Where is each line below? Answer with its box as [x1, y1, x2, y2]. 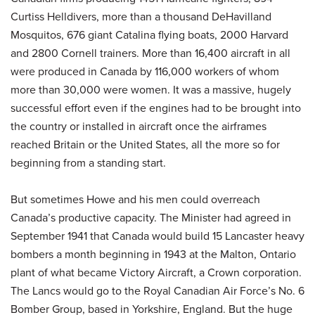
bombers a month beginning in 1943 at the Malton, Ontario [11, 245, 296, 262]
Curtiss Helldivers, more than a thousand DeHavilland [11, 8, 271, 25]
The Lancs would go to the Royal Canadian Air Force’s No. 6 [11, 282, 304, 299]
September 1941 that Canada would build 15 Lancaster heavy [11, 227, 304, 244]
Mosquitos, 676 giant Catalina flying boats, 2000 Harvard [11, 26, 288, 43]
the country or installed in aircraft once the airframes [11, 117, 266, 134]
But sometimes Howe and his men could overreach [11, 191, 260, 207]
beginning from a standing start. [11, 154, 166, 171]
